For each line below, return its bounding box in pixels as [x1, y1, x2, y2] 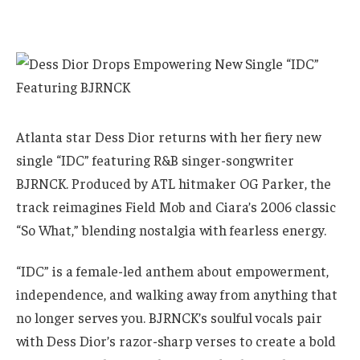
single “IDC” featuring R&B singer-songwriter [16, 150, 294, 169]
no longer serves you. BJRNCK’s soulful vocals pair [16, 309, 322, 327]
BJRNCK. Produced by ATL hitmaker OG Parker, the [16, 174, 331, 192]
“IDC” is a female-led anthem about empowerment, [16, 262, 329, 280]
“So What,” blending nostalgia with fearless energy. [16, 220, 326, 239]
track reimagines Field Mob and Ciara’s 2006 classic [16, 197, 336, 215]
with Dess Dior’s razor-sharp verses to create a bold [16, 332, 336, 350]
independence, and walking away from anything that [16, 285, 337, 304]
